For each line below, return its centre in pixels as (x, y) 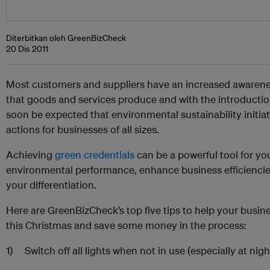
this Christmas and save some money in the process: (126, 225)
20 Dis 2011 (27, 49)
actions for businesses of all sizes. (83, 129)
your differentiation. (51, 185)
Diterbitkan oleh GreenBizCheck (66, 38)
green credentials (95, 155)
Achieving (30, 155)
